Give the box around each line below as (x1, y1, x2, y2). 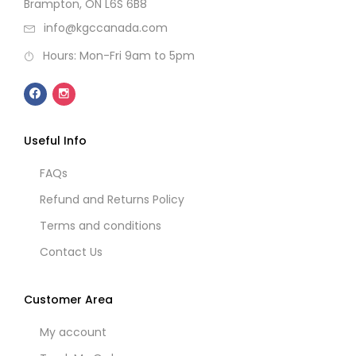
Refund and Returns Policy (40, 191, 184, 207)
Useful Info (24, 132, 87, 149)
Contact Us (40, 243, 103, 260)
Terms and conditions (40, 217, 161, 234)
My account (40, 323, 106, 340)
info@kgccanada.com (44, 20, 168, 37)
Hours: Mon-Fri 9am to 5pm (43, 48, 195, 64)
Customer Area (24, 291, 113, 308)
